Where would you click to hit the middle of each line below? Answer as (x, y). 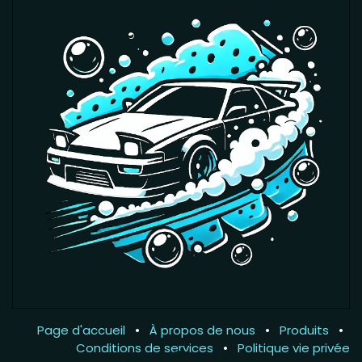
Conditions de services (145, 347)
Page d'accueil (81, 330)
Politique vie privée (294, 347)
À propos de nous (202, 330)
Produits (304, 330)
